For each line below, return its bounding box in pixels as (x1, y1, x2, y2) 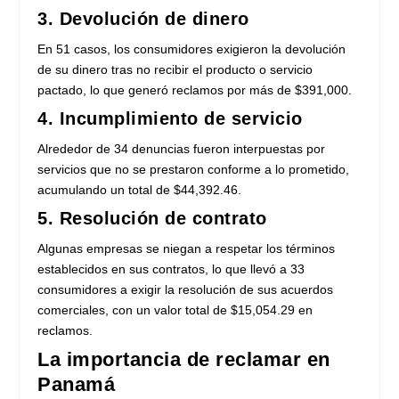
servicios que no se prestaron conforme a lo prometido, (37, 162, 350, 177)
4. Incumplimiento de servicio (37, 109, 303, 129)
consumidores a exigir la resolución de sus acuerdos (37, 282, 334, 297)
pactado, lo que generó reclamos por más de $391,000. (37, 83, 353, 98)
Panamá (37, 373, 116, 396)
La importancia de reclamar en (37, 348, 330, 371)
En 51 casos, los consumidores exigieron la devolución (37, 42, 346, 57)
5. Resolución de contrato (37, 208, 267, 229)
